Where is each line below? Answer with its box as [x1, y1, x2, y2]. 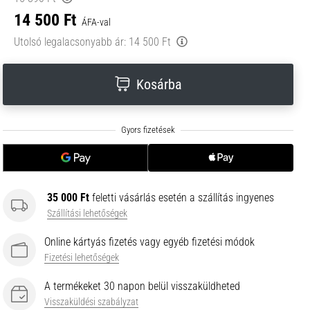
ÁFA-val [82, 17, 111, 28]
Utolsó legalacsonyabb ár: [14, 35, 126, 48]
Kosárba [136, 75, 182, 93]
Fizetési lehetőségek [44, 252, 119, 264]
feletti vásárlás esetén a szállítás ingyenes [89, 191, 274, 204]
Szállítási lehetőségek [47, 208, 127, 219]
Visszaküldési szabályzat [44, 296, 138, 308]
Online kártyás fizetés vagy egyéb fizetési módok [44, 235, 255, 248]
